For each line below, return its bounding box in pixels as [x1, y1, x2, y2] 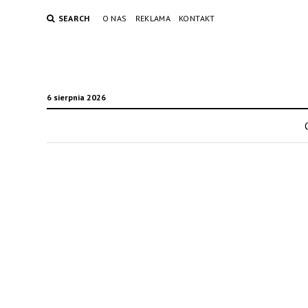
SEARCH [58, 13, 90, 23]
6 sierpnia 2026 [46, 92, 106, 102]
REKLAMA [135, 13, 171, 23]
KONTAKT [179, 13, 215, 23]
